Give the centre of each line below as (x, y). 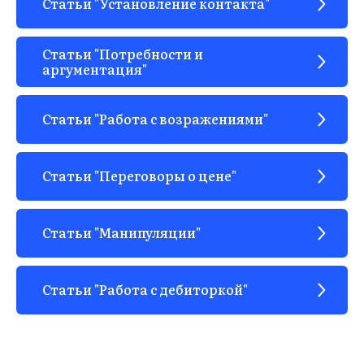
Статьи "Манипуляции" (121, 233)
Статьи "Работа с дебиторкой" (145, 290)
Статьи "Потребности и (123, 53)
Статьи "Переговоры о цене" (139, 176)
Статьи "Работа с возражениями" (155, 119)
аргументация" (95, 69)
